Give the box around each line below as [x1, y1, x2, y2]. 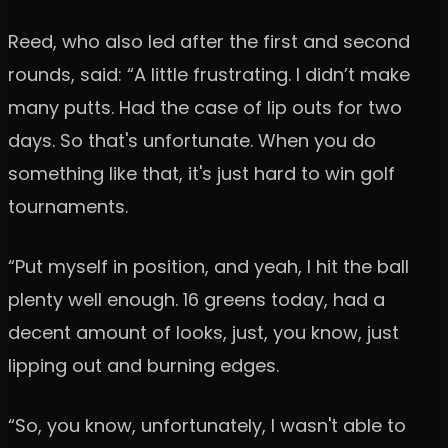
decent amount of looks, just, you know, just [8, 320, 399, 346]
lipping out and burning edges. [8, 353, 279, 379]
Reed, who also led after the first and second [8, 29, 410, 55]
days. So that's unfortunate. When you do [8, 128, 376, 154]
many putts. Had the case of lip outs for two [8, 95, 402, 121]
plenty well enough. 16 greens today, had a [8, 287, 385, 313]
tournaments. [8, 194, 128, 220]
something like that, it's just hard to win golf [8, 161, 395, 187]
